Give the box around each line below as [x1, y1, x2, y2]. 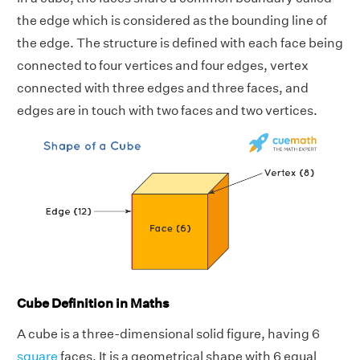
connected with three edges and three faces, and [17, 80, 309, 96]
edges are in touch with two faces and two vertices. [17, 102, 317, 118]
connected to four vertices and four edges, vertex [17, 57, 309, 73]
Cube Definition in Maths [17, 295, 170, 311]
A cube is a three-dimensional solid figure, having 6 [17, 325, 320, 342]
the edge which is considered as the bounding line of [17, 12, 327, 28]
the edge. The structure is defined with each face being [17, 35, 343, 51]
